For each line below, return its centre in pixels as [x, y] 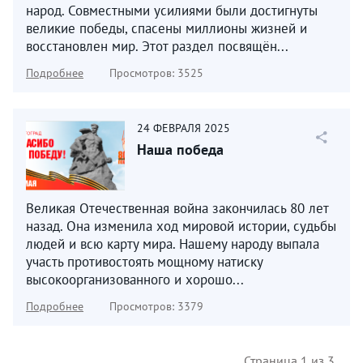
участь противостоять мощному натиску [144, 262]
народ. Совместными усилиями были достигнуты [172, 11]
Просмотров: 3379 [156, 306]
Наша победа [180, 149]
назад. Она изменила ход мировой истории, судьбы [181, 226]
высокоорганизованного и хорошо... [135, 280]
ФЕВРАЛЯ [177, 128]
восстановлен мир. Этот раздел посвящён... [157, 46]
